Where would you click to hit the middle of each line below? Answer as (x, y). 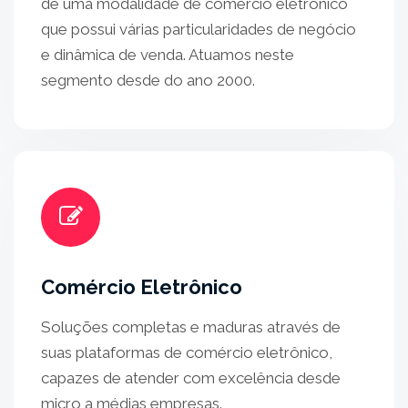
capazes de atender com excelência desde (191, 378)
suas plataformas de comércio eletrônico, (187, 352)
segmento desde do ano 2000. (148, 80)
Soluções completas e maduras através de (191, 327)
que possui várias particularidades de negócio (199, 29)
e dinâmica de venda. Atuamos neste (168, 55)
